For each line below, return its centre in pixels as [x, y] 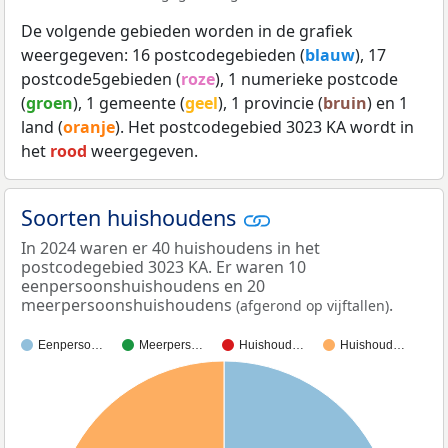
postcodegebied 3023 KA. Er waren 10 [163, 267]
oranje [89, 126]
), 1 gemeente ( [129, 102]
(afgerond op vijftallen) [312, 306]
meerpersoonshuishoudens [128, 305]
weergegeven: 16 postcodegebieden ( [163, 54]
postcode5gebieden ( [101, 78]
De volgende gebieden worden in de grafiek [187, 30]
